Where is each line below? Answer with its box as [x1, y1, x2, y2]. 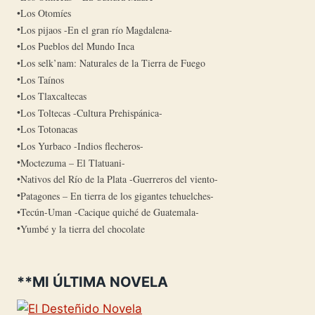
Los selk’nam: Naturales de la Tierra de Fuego [20, 56, 205, 70]
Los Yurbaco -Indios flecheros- [20, 139, 143, 153]
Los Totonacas [20, 122, 77, 136]
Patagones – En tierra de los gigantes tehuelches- [20, 188, 214, 202]
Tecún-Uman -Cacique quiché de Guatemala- [20, 205, 199, 219]
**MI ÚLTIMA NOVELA [17, 273, 168, 290]
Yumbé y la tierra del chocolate [20, 221, 145, 236]
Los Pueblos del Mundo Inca [20, 39, 134, 53]
